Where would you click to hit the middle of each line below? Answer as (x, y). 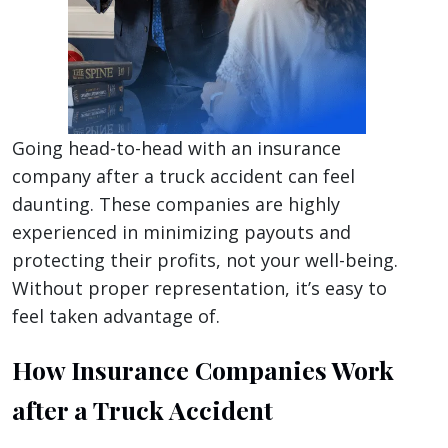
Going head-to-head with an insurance (176, 148)
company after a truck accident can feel (183, 176)
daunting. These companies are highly (176, 204)
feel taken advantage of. (116, 316)
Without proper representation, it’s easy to (199, 288)
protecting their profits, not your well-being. (205, 260)
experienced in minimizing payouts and (181, 232)
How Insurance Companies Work (203, 370)
